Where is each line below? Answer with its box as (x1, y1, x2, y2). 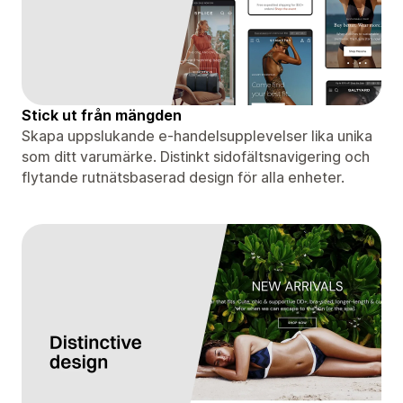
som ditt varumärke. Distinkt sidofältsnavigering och (22, 147, 370, 166)
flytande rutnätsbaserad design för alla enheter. (22, 167, 345, 186)
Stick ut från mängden (22, 105, 182, 124)
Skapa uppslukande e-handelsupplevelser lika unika (22, 126, 372, 145)
